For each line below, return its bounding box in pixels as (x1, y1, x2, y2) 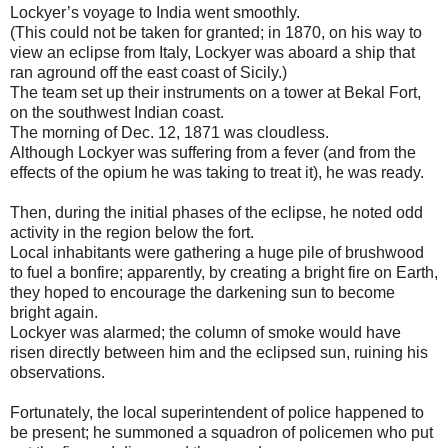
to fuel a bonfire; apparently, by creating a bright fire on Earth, (10, 264, 438, 282)
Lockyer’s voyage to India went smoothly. (10, 4, 300, 22)
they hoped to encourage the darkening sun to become (10, 284, 395, 302)
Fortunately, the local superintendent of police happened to (10, 404, 424, 422)
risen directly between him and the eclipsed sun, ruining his (10, 344, 428, 362)
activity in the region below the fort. (10, 224, 254, 242)
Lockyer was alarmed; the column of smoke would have (10, 324, 401, 342)
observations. (10, 364, 105, 382)
